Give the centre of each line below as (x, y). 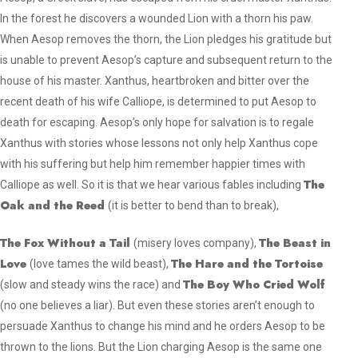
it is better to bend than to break (193, 205)
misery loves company (194, 243)
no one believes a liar (57, 305)
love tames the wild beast (98, 264)
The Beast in (295, 243)
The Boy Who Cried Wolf (255, 284)
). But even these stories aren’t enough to (212, 305)
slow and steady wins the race (80, 284)
